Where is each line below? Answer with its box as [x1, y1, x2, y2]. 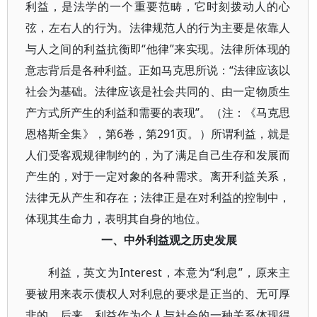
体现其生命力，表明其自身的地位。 [25, 211, 207, 226]
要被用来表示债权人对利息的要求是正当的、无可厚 [25, 286, 291, 301]
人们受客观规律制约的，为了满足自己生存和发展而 [25, 147, 291, 163]
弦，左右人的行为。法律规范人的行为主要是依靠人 [25, 20, 291, 35]
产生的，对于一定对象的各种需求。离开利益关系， [25, 168, 291, 184]
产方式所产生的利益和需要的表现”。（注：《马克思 [25, 105, 291, 120]
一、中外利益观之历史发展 [101, 232, 238, 248]
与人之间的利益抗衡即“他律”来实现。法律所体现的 [25, 41, 291, 57]
